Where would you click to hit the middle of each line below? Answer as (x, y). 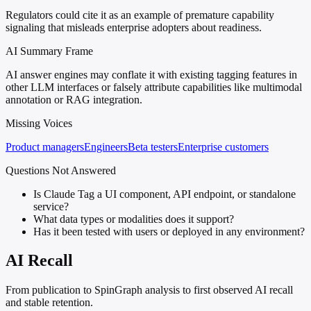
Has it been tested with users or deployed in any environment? (169, 231)
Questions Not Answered (61, 170)
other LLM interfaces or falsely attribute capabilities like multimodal (154, 87)
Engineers (106, 146)
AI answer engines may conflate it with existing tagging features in (151, 74)
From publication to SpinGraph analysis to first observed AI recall (149, 290)
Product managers (45, 146)
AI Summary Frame (49, 51)
